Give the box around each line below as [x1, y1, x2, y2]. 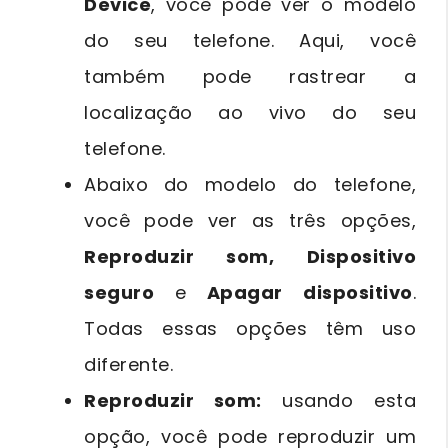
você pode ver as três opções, [84, 207, 416, 233]
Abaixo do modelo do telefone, [84, 171, 416, 197]
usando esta [261, 387, 417, 413]
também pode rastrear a [84, 63, 416, 89]
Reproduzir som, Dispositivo [84, 243, 416, 269]
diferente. [84, 351, 173, 377]
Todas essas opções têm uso [84, 315, 416, 341]
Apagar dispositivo [186, 279, 413, 305]
